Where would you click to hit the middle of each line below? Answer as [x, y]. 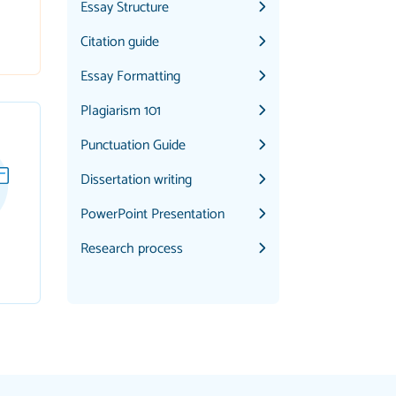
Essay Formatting [130, 76]
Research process [132, 249]
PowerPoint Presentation [152, 214]
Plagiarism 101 [121, 111]
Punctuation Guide [133, 145]
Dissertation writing [136, 180]
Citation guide [120, 42]
